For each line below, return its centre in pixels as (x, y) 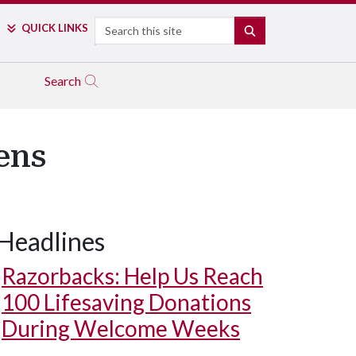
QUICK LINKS (54, 28)
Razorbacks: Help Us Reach (132, 276)
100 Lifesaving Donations (126, 302)
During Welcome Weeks (121, 328)
